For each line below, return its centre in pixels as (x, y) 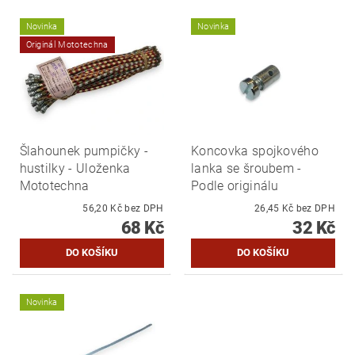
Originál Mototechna (67, 44)
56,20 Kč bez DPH (144, 208)
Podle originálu (235, 185)
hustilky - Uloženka (75, 168)
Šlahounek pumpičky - (84, 151)
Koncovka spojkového (255, 151)
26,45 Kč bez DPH (315, 208)
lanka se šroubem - (246, 168)
